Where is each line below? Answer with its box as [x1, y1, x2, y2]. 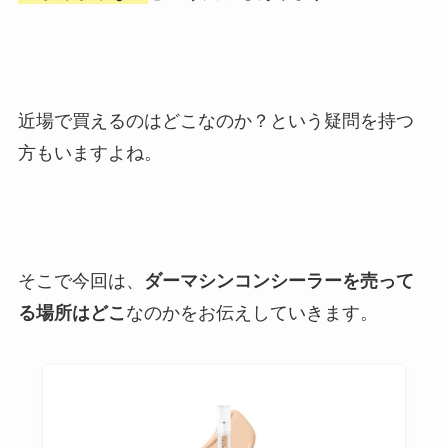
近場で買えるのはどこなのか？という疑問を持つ [17, 110, 414, 131]
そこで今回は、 [17, 271, 144, 292]
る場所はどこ [17, 303, 126, 324]
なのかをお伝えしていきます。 [125, 303, 378, 324]
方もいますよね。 [17, 142, 162, 163]
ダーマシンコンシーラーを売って [143, 271, 414, 292]
